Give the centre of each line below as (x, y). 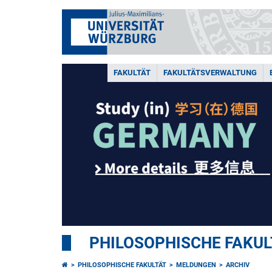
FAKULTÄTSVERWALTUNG (210, 73)
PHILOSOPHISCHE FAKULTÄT (122, 265)
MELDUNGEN (196, 265)
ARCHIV (238, 265)
